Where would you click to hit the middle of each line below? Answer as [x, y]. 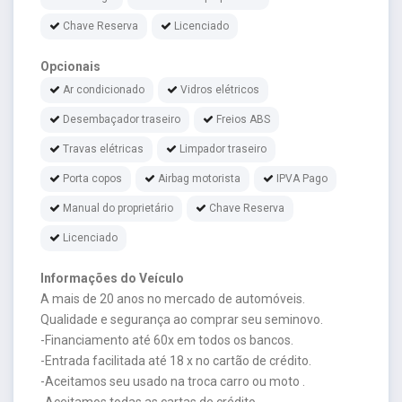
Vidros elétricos [220, 89]
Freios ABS [243, 119]
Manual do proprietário [118, 208]
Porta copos [92, 178]
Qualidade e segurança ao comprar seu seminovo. [182, 319]
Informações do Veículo [112, 278]
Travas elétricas [103, 149]
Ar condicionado [104, 89]
